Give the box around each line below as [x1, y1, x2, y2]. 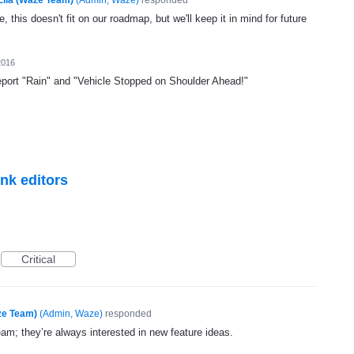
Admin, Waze [42, 308, 100, 320]
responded [102, 308, 152, 320]
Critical [21, 253, 55, 266]
